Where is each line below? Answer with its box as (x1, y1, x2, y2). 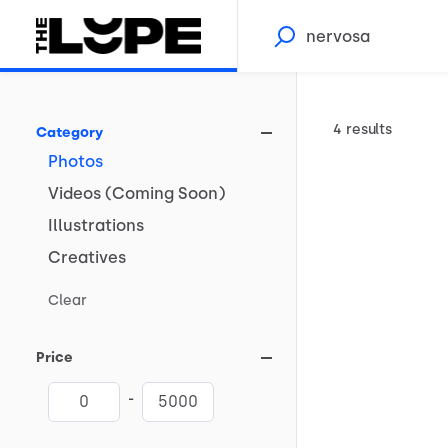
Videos (48, 184, 101, 203)
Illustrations (48, 216, 144, 235)
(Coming (105, 184, 174, 203)
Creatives (48, 248, 126, 267)
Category (36, 124, 103, 141)
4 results (333, 121, 393, 138)
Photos (48, 152, 103, 171)
